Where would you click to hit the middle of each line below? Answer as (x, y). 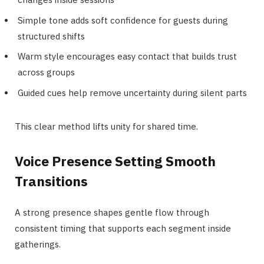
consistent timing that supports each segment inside (123, 228)
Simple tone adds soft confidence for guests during (123, 20)
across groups (46, 72)
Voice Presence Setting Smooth (115, 161)
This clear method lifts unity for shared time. (106, 126)
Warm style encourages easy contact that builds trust (127, 57)
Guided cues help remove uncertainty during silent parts (132, 93)
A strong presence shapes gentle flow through (112, 212)
